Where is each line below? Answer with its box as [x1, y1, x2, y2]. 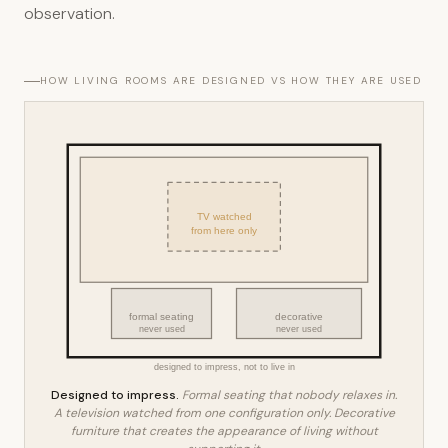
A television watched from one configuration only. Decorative [53, 405, 395, 421]
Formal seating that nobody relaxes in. [179, 387, 397, 403]
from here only [190, 224, 258, 236]
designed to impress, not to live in [153, 361, 295, 372]
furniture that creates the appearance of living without [70, 423, 378, 439]
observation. [24, 3, 115, 24]
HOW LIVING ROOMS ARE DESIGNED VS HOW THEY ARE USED [40, 74, 423, 87]
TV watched [196, 210, 252, 222]
